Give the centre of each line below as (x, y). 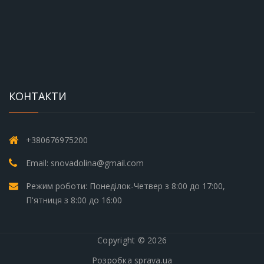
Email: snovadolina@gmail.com (85, 163)
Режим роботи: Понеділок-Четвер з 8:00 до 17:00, (126, 186)
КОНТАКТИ (38, 96)
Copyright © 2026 (132, 240)
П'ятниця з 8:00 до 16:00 (74, 200)
